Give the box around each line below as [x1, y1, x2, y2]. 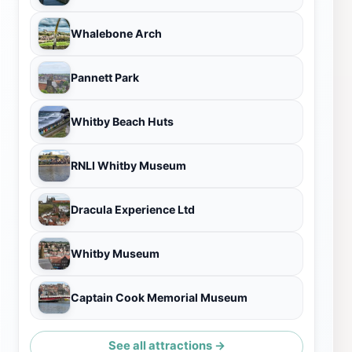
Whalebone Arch [71, 26, 162, 40]
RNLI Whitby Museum [71, 158, 186, 172]
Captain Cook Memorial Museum [71, 290, 247, 304]
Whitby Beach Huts [71, 114, 174, 128]
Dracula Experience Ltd [71, 202, 195, 216]
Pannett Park [71, 70, 139, 84]
